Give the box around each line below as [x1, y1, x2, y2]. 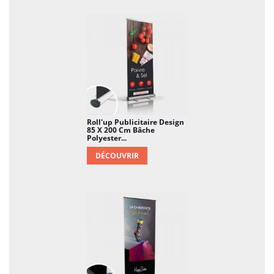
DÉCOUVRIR [95, 150, 139, 161]
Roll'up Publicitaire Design [86, 117, 184, 127]
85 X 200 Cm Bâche [86, 125, 155, 135]
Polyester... [86, 133, 127, 143]
